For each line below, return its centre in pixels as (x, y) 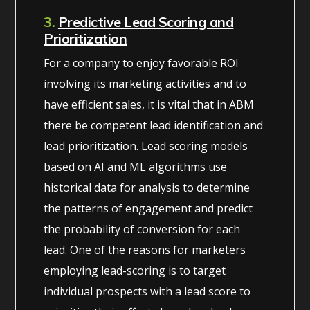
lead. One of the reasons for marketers (145, 249)
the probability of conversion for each (142, 229)
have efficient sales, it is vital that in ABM (149, 104)
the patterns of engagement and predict (148, 208)
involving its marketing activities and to (145, 83)
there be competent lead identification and (154, 125)
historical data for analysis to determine (147, 187)
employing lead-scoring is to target (135, 270)
